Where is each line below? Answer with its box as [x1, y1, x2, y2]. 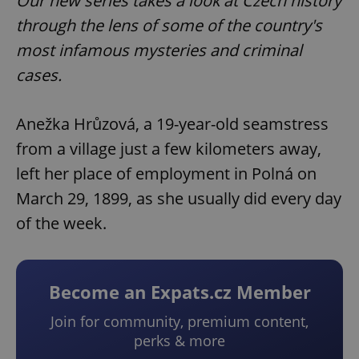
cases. [16, 64, 62, 87]
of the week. [16, 212, 107, 235]
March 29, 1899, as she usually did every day [16, 188, 341, 210]
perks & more [134, 331, 225, 351]
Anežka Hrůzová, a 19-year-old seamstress [16, 113, 329, 135]
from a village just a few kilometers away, [16, 138, 321, 160]
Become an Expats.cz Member [48, 280, 311, 305]
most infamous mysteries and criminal [16, 39, 302, 62]
